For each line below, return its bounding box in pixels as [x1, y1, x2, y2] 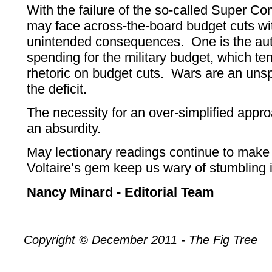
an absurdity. [27, 120, 101, 136]
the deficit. [27, 81, 91, 97]
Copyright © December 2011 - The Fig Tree [24, 233, 258, 247]
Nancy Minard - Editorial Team [27, 184, 215, 200]
